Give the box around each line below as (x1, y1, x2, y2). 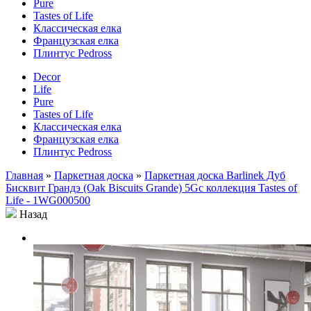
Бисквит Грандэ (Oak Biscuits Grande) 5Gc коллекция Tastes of (6, 182, 297, 194)
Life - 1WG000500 (6, 194, 90, 206)
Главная (6, 169, 43, 181)
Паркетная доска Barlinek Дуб (144, 169, 285, 181)
